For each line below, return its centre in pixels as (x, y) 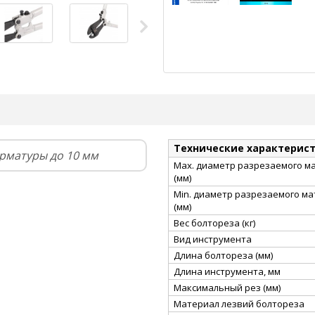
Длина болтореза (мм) (224, 255)
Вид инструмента (213, 239)
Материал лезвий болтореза (239, 303)
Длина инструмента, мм (227, 271)
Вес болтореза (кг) (215, 223)
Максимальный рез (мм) (227, 287)
